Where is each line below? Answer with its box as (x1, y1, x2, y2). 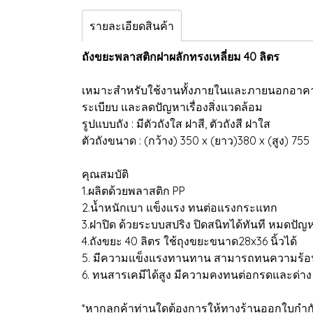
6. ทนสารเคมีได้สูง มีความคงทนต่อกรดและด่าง (82, 268, 312, 282)
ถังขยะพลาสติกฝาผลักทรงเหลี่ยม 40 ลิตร (82, 50, 282, 64)
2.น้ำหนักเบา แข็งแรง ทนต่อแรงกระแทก (82, 201, 277, 214)
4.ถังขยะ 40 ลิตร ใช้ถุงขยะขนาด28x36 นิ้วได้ (82, 234, 297, 248)
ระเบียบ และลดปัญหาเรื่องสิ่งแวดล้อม (82, 100, 263, 114)
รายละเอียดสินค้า (89, 19, 174, 33)
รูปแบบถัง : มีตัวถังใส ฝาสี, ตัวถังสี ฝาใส (82, 117, 270, 131)
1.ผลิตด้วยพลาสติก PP (82, 184, 185, 198)
